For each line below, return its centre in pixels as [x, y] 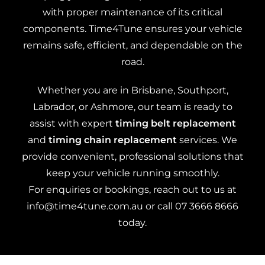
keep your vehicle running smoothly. [132, 173]
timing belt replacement [175, 123]
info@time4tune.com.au [85, 206]
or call [159, 206]
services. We [207, 140]
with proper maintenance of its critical [132, 12]
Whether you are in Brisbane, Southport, [132, 90]
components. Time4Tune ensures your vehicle [132, 29]
